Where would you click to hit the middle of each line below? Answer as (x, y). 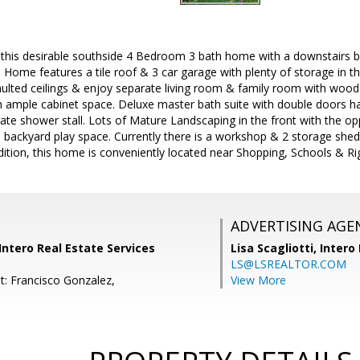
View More (258, 280)
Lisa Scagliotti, (275, 248)
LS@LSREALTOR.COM (288, 264)
